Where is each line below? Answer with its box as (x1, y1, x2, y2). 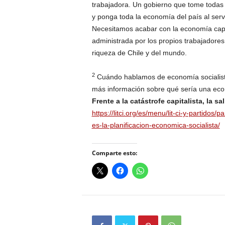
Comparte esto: (91, 149, 137, 158)
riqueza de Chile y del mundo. (91, 49, 187, 57)
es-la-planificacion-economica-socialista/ (91, 121, 220, 130)
